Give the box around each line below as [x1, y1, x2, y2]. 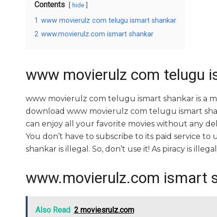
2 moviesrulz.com [74, 205, 134, 215]
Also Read [35, 205, 70, 215]
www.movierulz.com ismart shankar [41, 30, 154, 38]
